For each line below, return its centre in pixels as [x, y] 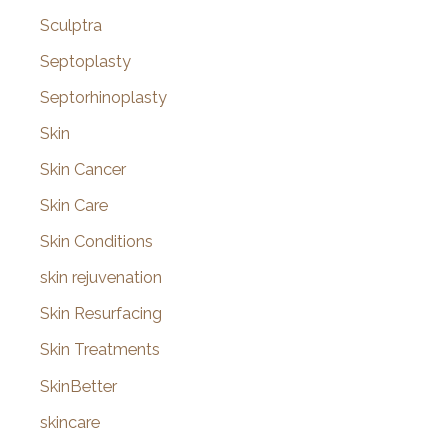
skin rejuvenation [101, 278]
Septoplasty [85, 61]
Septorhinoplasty [103, 97]
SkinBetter [78, 386]
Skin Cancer [83, 169]
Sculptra [71, 25]
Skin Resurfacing [101, 314]
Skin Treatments [100, 350]
